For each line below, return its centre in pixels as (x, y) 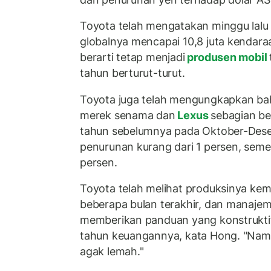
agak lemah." (112, 252)
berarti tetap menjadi (132, 57)
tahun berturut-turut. (132, 73)
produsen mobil (227, 57)
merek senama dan (128, 115)
